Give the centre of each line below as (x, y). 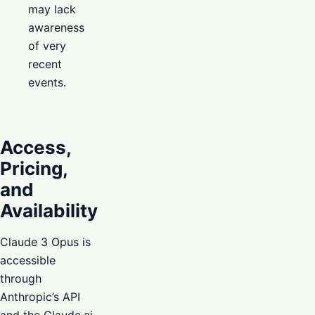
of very (47, 46)
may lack (52, 9)
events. (47, 83)
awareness (56, 28)
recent (45, 64)
